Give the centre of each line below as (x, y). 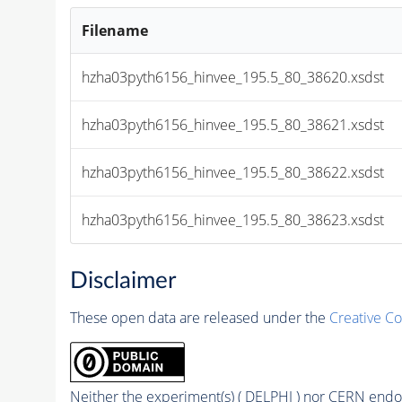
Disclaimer (122, 281)
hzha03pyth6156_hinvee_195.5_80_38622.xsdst (233, 172)
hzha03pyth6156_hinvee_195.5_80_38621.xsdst (233, 124)
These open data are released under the (199, 318)
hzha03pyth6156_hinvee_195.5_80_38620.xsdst (233, 77)
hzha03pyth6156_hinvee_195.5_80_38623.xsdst (233, 219)
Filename (115, 30)
